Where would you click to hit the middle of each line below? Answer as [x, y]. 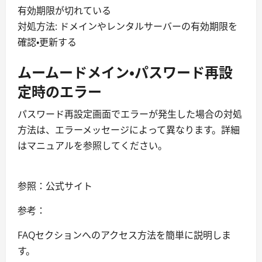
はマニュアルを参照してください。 [92, 146]
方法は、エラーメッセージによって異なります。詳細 [129, 130]
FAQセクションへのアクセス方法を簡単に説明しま [124, 235]
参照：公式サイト [55, 186]
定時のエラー [60, 91]
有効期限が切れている [64, 11]
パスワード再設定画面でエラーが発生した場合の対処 [130, 114]
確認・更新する [47, 42]
